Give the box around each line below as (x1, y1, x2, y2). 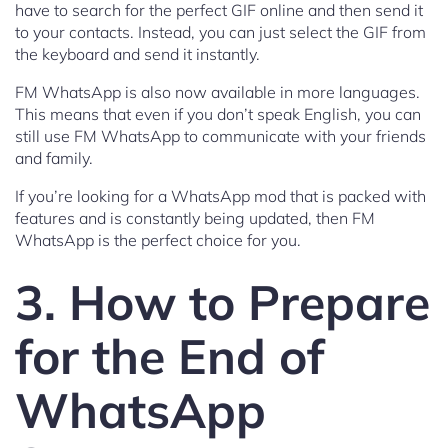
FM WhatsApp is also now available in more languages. (15, 82, 420, 103)
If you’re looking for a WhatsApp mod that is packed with (15, 186, 426, 207)
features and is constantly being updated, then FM (15, 208, 375, 229)
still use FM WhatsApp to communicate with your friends (15, 126, 426, 147)
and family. (15, 148, 93, 169)
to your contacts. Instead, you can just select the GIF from (15, 22, 426, 43)
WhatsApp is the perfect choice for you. (15, 230, 301, 251)
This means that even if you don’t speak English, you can (15, 104, 421, 125)
